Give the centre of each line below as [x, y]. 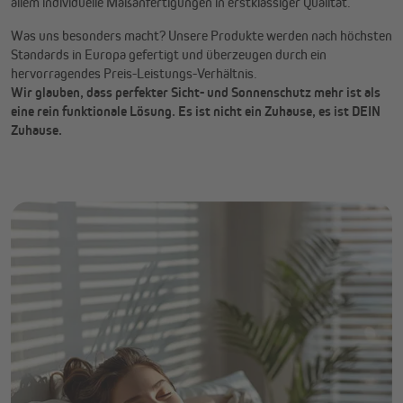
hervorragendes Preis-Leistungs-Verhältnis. [134, 73]
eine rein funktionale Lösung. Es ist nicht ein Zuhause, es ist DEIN [196, 111]
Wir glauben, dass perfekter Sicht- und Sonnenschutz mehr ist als [196, 92]
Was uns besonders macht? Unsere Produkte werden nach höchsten [201, 35]
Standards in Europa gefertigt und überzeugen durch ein [169, 54]
